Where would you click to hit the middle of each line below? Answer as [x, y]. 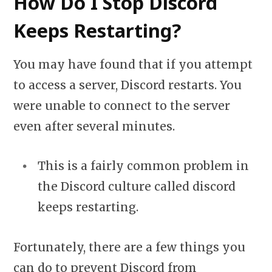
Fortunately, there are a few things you [129, 247]
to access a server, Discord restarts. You [127, 85]
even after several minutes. [94, 127]
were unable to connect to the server [122, 106]
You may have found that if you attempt [133, 65]
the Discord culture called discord [137, 187]
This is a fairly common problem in [143, 166]
